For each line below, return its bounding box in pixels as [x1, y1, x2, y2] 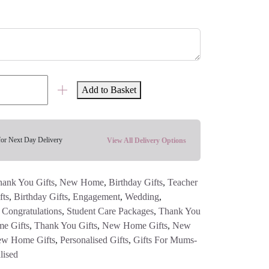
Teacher [168, 177, 198, 187]
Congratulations [2, 205, 62, 216]
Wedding [125, 191, 159, 202]
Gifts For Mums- [133, 234, 197, 245]
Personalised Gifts [60, 234, 128, 245]
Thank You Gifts [34, 220, 97, 231]
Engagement [73, 191, 120, 202]
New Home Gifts [102, 220, 168, 231]
